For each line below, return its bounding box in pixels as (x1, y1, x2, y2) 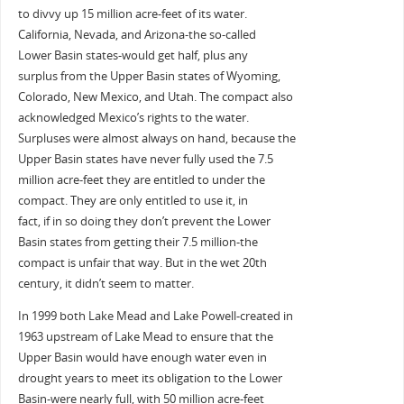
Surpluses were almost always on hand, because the (17, 131, 296, 147)
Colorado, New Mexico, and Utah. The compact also (17, 89, 293, 106)
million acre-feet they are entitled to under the (17, 172, 265, 188)
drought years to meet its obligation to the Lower (17, 370, 282, 386)
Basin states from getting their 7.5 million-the (17, 234, 258, 251)
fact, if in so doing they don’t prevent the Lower (17, 214, 271, 230)
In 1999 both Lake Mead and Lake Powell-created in (17, 308, 293, 324)
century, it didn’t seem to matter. (17, 276, 194, 292)
